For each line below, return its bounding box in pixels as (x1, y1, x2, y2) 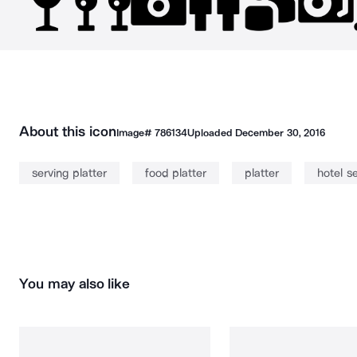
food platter (144, 166, 206, 180)
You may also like (19, 275, 131, 292)
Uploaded (186, 127, 236, 139)
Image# (116, 127, 155, 139)
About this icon (19, 123, 116, 140)
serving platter (32, 166, 107, 180)
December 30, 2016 (235, 127, 325, 139)
